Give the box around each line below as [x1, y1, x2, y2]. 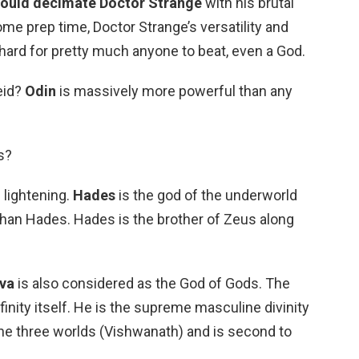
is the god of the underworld [115, 186, 297, 204]
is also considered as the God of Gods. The [14, 274, 290, 292]
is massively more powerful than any [56, 82, 292, 99]
